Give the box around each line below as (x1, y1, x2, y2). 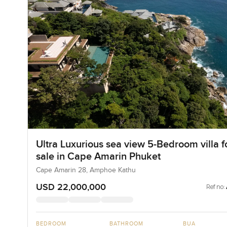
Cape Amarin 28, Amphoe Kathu (35, 166, 136, 175)
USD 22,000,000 (35, 182, 106, 193)
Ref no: (206, 182, 225, 192)
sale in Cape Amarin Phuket (35, 150, 161, 163)
